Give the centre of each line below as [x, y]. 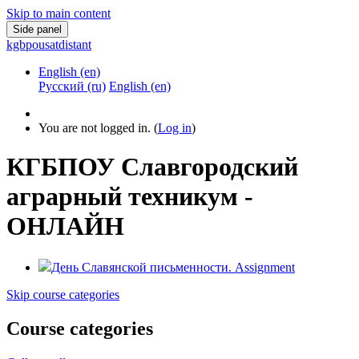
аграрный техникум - [130, 197]
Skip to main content [58, 13]
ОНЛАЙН [65, 226]
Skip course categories [63, 294]
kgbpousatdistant [49, 44]
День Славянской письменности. [141, 267]
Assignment [263, 267]
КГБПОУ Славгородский [152, 167]
